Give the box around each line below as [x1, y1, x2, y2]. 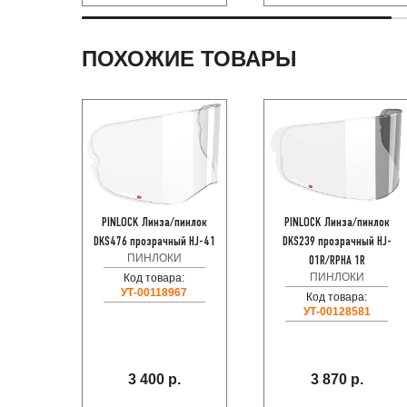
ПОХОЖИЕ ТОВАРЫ [81, 46, 297, 72]
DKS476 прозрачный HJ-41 [93, 235, 215, 248]
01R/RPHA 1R [308, 254, 365, 267]
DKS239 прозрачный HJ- [282, 235, 392, 248]
